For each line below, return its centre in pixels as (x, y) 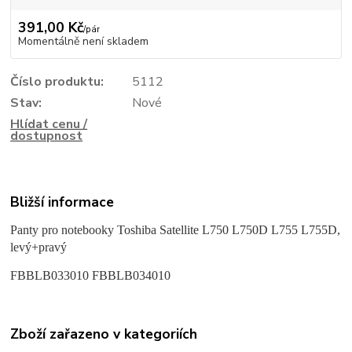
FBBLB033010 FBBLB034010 (91, 275)
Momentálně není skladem (83, 42)
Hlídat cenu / (49, 125)
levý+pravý (39, 247)
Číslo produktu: (57, 82)
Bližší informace (62, 202)
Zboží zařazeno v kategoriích (104, 334)
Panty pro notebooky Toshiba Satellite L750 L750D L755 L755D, (176, 229)
